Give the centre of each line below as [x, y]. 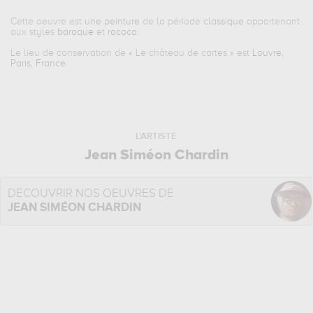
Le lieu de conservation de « [73, 53]
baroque [76, 32]
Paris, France [38, 64]
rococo [123, 32]
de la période [172, 22]
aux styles [34, 32]
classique [224, 22]
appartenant [272, 22]
